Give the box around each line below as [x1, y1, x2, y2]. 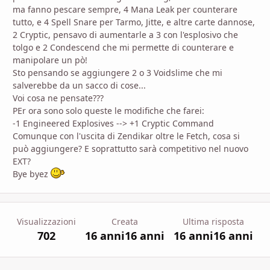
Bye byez [13, 168, 51, 180]
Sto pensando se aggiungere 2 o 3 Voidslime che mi [13, 66, 222, 78]
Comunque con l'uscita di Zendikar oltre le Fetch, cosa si [13, 130, 240, 142]
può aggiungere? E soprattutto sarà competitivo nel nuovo [13, 142, 248, 154]
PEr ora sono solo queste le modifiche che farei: [13, 104, 204, 116]
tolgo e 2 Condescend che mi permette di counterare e [13, 41, 234, 53]
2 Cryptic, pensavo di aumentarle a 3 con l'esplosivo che [13, 28, 238, 40]
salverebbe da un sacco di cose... [13, 79, 146, 91]
